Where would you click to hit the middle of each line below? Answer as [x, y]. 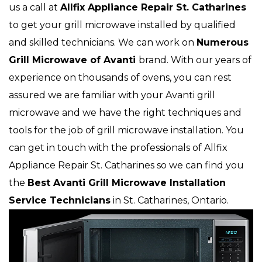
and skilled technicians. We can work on [103, 43]
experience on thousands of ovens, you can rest [120, 78]
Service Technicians [60, 201]
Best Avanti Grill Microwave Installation [127, 183]
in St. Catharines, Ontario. [170, 201]
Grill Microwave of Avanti [74, 60]
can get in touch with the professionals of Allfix [118, 148]
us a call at [35, 8]
